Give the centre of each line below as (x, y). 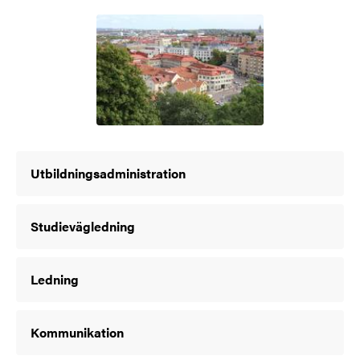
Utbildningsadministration (108, 174)
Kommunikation (77, 333)
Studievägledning (83, 227)
